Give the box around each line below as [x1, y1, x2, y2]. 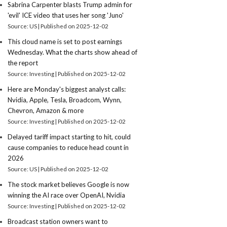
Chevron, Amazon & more [8, 106, 84, 115]
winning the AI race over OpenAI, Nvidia [8, 191, 126, 199]
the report [8, 59, 39, 67]
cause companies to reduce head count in [8, 143, 129, 152]
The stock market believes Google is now [8, 180, 130, 188]
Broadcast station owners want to [8, 217, 108, 225]
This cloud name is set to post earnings [8, 37, 123, 46]
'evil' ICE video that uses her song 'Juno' [8, 11, 124, 19]
